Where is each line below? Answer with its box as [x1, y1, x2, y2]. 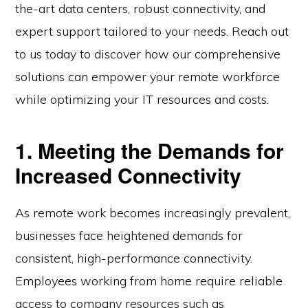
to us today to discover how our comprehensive [15, 46, 281, 63]
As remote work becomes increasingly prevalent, [15, 205, 291, 221]
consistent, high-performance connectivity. [15, 250, 253, 267]
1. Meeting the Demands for [15, 135, 285, 166]
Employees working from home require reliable [15, 273, 283, 289]
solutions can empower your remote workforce [15, 69, 280, 85]
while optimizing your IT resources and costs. [15, 91, 269, 108]
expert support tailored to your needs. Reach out [15, 23, 289, 40]
